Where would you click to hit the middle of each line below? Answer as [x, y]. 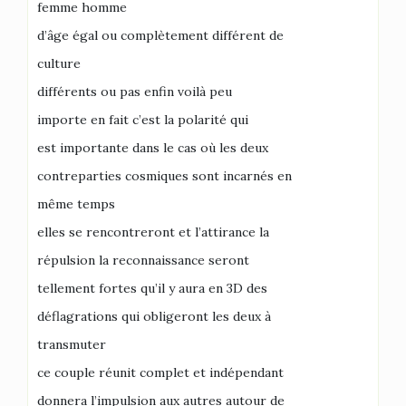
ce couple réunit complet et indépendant [160, 372]
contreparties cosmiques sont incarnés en [164, 175]
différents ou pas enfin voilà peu [135, 91]
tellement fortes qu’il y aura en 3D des [152, 288]
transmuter [72, 344]
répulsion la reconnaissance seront [143, 260]
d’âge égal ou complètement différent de [160, 35]
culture [59, 63]
